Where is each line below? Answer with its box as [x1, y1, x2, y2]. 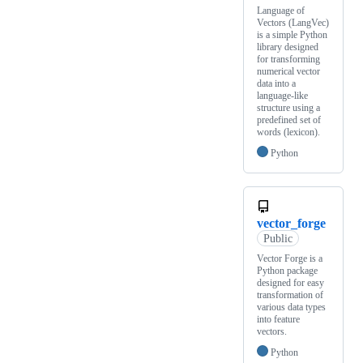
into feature [257, 313, 300, 325]
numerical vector [257, 65, 320, 77]
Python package [257, 264, 318, 276]
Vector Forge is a [257, 252, 322, 264]
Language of [257, 4, 305, 16]
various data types [257, 301, 326, 313]
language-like [257, 89, 308, 101]
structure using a [257, 101, 320, 113]
